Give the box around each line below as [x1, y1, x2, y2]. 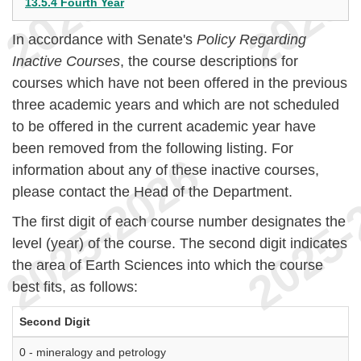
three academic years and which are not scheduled [12, 97, 339, 113]
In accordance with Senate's [12, 31, 197, 48]
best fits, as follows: [12, 279, 138, 295]
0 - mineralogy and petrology [19, 346, 166, 359]
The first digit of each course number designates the [12, 214, 346, 230]
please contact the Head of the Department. [12, 184, 293, 200]
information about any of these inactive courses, [12, 162, 319, 178]
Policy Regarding [197, 31, 306, 48]
